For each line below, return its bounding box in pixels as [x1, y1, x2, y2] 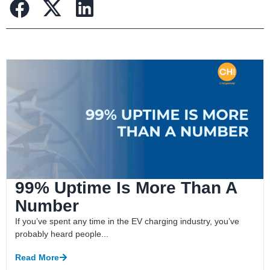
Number [15, 196, 80, 215]
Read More [15, 252, 60, 262]
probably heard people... [15, 228, 109, 239]
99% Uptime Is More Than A [15, 178, 237, 197]
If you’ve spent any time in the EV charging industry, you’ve [15, 216, 240, 226]
